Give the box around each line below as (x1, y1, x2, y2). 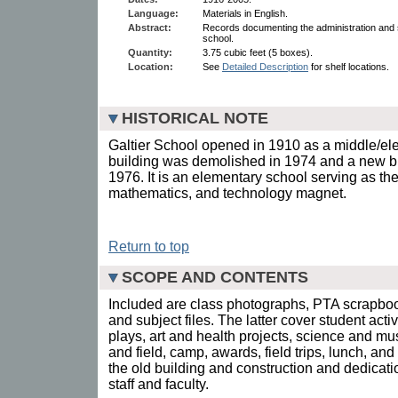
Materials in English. (203, 7, 288, 19)
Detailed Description (222, 60, 308, 72)
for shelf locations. (308, 60, 389, 72)
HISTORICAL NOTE (122, 108, 268, 127)
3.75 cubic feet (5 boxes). (203, 46, 313, 58)
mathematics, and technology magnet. (108, 185, 346, 201)
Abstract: (128, 21, 171, 33)
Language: (128, 7, 179, 19)
